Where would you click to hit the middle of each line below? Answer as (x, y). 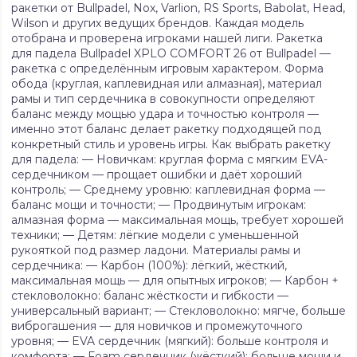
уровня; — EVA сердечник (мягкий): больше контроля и (170, 341)
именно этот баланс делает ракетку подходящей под (166, 129)
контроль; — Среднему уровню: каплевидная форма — (168, 190)
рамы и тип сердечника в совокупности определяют (163, 99)
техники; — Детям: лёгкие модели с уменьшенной (155, 235)
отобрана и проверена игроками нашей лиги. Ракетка (167, 39)
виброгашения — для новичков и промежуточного (157, 326)
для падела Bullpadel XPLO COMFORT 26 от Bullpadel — (171, 54)
